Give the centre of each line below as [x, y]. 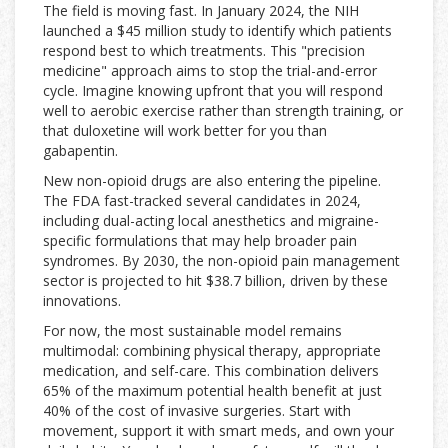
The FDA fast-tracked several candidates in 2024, [202, 201]
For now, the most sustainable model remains [192, 331]
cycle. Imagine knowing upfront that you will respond [213, 91]
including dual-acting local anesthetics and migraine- [211, 221]
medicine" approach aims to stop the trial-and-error [210, 71]
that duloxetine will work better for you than [185, 131]
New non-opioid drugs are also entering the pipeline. [212, 181]
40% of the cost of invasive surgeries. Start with [197, 411]
